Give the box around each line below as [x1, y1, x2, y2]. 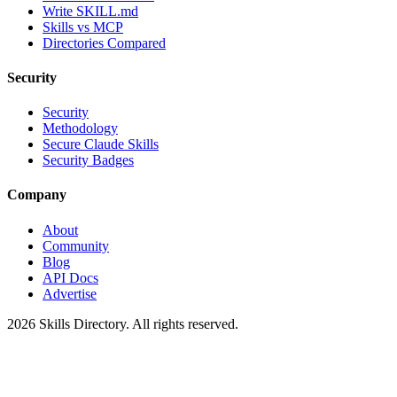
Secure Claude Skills [43, 136, 159, 152]
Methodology [43, 121, 118, 136]
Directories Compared [43, 35, 166, 51]
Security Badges [43, 152, 134, 168]
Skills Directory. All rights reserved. [35, 315, 238, 331]
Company [7, 187, 66, 203]
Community [43, 237, 109, 253]
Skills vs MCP [43, 19, 123, 35]
